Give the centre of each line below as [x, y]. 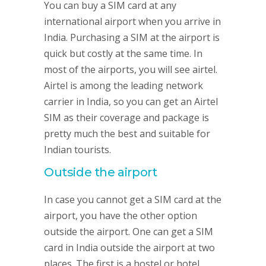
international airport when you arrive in [132, 21]
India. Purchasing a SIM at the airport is [132, 37]
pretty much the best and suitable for [127, 134]
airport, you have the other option [121, 216]
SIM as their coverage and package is [126, 118]
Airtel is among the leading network [123, 85]
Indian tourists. [77, 150]
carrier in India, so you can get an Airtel [131, 102]
